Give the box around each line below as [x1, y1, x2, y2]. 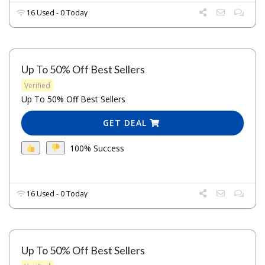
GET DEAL [103, 117, 150, 129]
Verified [24, 80, 50, 91]
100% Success [69, 142, 124, 154]
